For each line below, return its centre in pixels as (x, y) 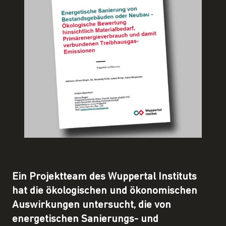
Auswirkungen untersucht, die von (92, 205)
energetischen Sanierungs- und (85, 219)
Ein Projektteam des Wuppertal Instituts (104, 177)
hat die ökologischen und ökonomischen (105, 191)
